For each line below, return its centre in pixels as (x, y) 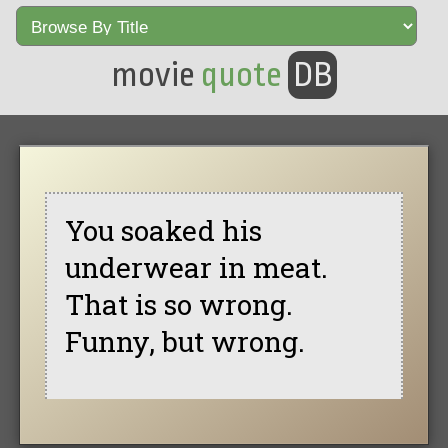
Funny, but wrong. (184, 341)
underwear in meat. (196, 267)
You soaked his (163, 230)
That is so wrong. (178, 304)
